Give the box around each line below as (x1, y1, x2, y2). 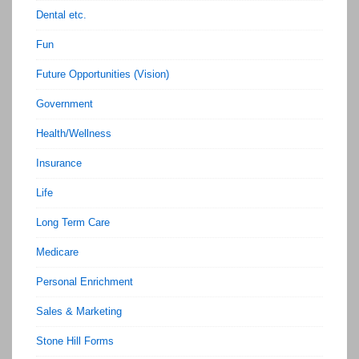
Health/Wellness (36, 127, 111, 140)
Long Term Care (36, 216, 110, 229)
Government (36, 98, 93, 111)
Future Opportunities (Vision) (36, 68, 169, 81)
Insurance (36, 157, 82, 170)
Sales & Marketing (36, 305, 122, 318)
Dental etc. (36, 9, 87, 22)
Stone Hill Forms (36, 335, 114, 348)
